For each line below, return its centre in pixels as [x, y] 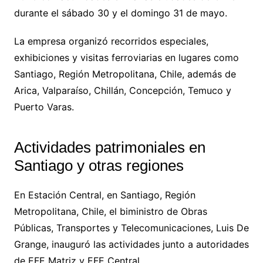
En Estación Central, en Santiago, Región [104, 195]
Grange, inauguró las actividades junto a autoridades [131, 244]
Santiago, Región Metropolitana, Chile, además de [125, 74]
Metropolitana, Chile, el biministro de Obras [110, 211]
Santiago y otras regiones [99, 165]
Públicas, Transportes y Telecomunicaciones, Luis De [131, 227]
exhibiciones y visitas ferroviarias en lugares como [126, 57]
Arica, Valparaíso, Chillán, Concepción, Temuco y [122, 90]
